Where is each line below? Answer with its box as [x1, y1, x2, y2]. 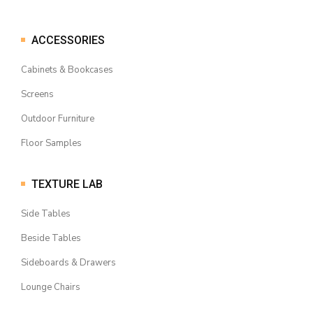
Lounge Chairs [21, 281, 80, 293]
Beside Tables [21, 232, 81, 245]
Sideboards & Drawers [21, 256, 116, 269]
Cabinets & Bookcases [21, 64, 113, 76]
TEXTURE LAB [29, 177, 105, 191]
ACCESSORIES [29, 33, 108, 47]
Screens [21, 88, 54, 101]
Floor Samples [21, 137, 82, 150]
